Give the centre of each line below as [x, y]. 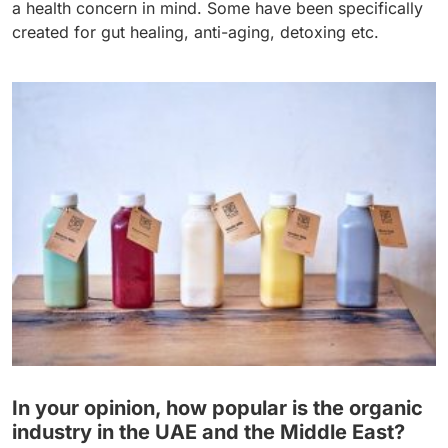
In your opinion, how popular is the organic [217, 408]
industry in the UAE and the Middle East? [208, 432]
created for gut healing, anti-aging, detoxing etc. [195, 32]
